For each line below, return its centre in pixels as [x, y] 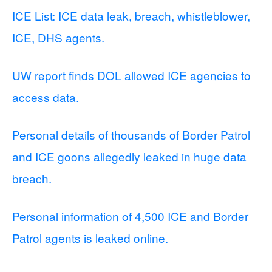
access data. [46, 97]
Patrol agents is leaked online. [90, 237]
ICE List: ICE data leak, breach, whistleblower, [131, 15]
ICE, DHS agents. [58, 37]
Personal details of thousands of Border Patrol [131, 134]
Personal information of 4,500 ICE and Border [130, 216]
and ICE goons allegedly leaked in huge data [129, 156]
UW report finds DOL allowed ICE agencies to [131, 75]
